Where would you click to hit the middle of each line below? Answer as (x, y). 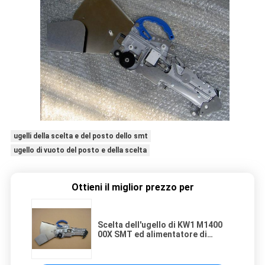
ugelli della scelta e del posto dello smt (80, 136)
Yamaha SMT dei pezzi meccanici (163, 244)
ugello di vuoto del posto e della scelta (80, 151)
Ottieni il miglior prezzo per (132, 188)
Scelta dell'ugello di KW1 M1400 (160, 225)
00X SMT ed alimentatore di (152, 235)
